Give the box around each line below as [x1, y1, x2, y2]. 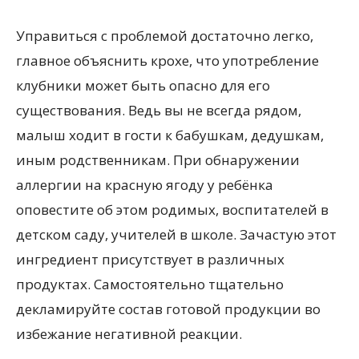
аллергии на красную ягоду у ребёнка [16, 175, 273, 194]
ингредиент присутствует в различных [16, 249, 284, 268]
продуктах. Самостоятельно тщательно [16, 274, 284, 293]
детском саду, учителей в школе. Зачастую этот [16, 224, 337, 244]
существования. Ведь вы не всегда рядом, [16, 100, 301, 119]
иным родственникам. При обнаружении [16, 150, 300, 169]
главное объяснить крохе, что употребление [16, 50, 319, 70]
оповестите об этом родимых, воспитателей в [16, 200, 329, 219]
